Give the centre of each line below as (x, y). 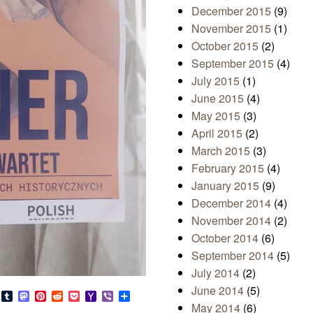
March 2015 (221, 151)
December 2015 (231, 11)
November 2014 (231, 221)
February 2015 (228, 168)
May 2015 (216, 116)
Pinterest (68, 296)
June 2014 (218, 291)
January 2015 (225, 186)
